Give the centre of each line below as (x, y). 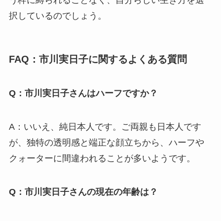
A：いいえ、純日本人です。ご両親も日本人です (105, 127)
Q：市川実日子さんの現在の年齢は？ (83, 192)
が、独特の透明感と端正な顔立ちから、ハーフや (106, 143)
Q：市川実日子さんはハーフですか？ (83, 93)
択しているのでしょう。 (57, 16)
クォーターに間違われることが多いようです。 (102, 159)
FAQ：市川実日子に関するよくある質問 (98, 59)
